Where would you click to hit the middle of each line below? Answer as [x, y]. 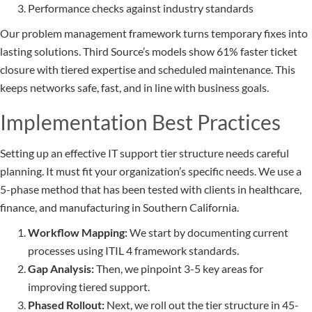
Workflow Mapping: [78, 233]
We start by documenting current [208, 233]
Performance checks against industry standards [141, 8]
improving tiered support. [89, 287]
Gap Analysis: [61, 269]
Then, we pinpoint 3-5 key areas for [179, 269]
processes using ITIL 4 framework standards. [133, 251]
